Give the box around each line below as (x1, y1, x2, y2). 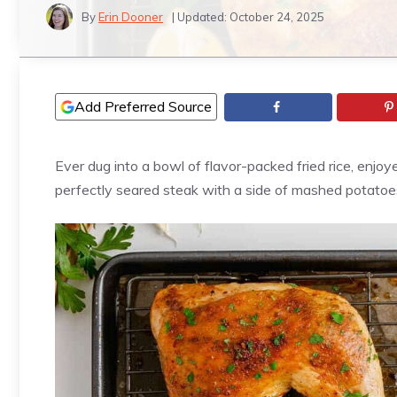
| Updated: (172, 9, 230, 24)
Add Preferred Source (74, 97, 212, 115)
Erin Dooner (98, 9, 163, 24)
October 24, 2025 (230, 9, 324, 24)
